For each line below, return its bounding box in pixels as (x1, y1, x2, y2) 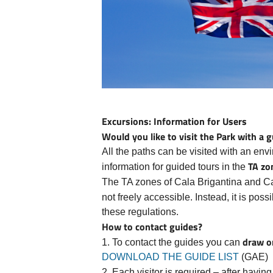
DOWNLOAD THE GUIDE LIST (102, 251, 239, 262)
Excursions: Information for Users (102, 113, 247, 129)
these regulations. (102, 206, 179, 217)
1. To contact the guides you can (102, 236, 243, 247)
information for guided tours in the (102, 161, 248, 172)
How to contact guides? (102, 219, 205, 234)
